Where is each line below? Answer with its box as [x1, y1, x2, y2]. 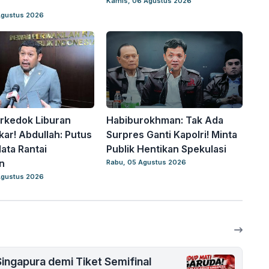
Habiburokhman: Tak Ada [106, 114, 224, 127]
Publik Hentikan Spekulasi [106, 143, 227, 156]
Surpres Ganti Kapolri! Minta [106, 128, 238, 141]
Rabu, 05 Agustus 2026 [106, 158, 187, 167]
